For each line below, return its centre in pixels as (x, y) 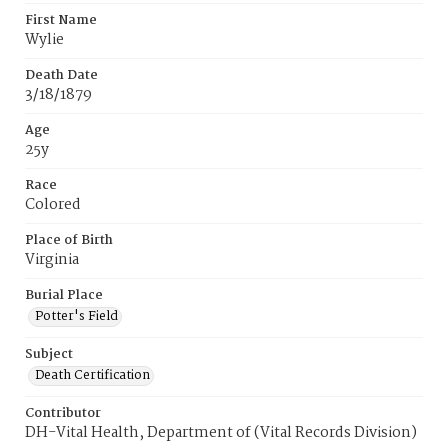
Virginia (52, 260)
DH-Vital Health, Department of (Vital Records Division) (221, 433)
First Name (61, 20)
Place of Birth (69, 240)
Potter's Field (76, 316)
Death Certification (92, 375)
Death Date (61, 75)
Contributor (63, 413)
